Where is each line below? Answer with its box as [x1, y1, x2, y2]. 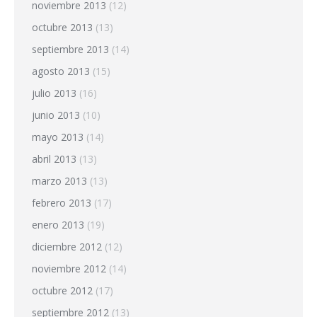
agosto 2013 [32, 64, 90, 78]
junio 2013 [32, 108, 80, 122]
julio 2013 [32, 86, 76, 100]
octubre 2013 [32, 20, 93, 34]
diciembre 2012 [32, 239, 102, 253]
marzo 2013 [32, 173, 87, 188]
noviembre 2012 [32, 261, 106, 275]
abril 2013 [32, 151, 76, 166]
